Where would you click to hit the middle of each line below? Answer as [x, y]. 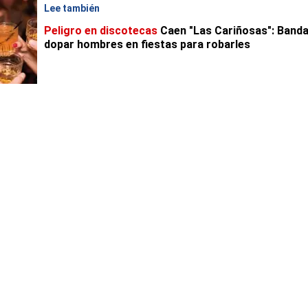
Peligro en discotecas [101, 31]
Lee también [72, 9]
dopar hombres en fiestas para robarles [147, 45]
